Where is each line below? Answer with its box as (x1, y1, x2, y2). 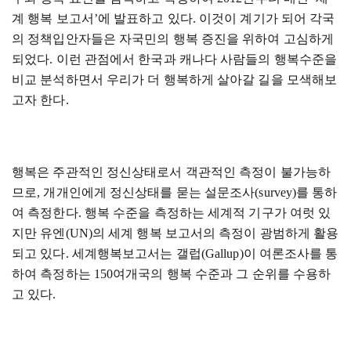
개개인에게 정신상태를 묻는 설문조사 (43, 186, 255, 199)
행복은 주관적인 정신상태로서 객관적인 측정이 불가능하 (12, 165, 331, 179)
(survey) (255, 186, 297, 199)
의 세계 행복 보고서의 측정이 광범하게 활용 (92, 226, 339, 240)
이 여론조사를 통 (243, 247, 338, 260)
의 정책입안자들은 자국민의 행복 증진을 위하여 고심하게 (12, 32, 334, 45)
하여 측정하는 (12, 267, 94, 280)
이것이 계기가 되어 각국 (199, 12, 335, 25)
